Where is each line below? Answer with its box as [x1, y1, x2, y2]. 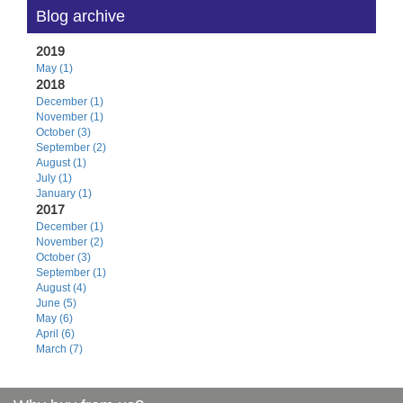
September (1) [36, 265, 106, 279]
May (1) [36, 61, 73, 75]
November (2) [36, 235, 103, 248]
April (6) [36, 327, 75, 340]
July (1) [36, 171, 72, 184]
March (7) [36, 342, 83, 355]
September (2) [36, 140, 106, 154]
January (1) [36, 186, 92, 200]
